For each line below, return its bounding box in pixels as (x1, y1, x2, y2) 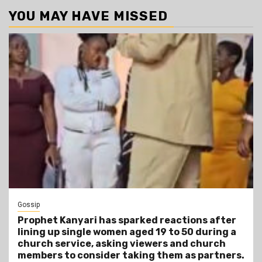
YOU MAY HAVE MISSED (9, 8, 168, 25)
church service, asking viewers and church (18, 238, 226, 250)
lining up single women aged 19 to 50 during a (18, 226, 236, 238)
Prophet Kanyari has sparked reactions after (18, 215, 236, 226)
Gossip (18, 201, 40, 209)
